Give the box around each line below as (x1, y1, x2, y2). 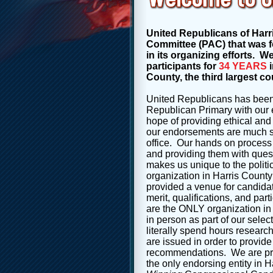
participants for (146, 61, 219, 71)
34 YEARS (219, 61, 267, 71)
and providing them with (146, 149, 252, 159)
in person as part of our (146, 214, 247, 225)
